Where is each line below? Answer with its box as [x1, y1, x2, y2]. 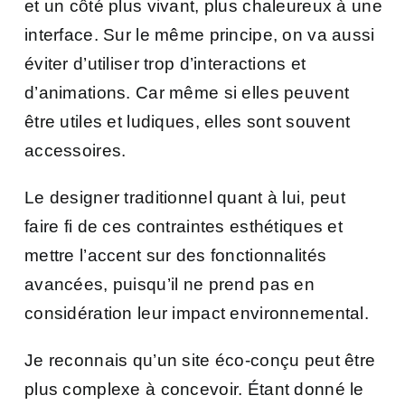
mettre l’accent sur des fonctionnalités [24, 245, 327, 265]
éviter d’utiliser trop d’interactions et [24, 53, 306, 73]
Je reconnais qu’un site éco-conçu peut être [24, 350, 376, 370]
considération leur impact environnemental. [24, 303, 369, 323]
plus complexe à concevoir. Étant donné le [24, 379, 364, 399]
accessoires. [24, 140, 127, 160]
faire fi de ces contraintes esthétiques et [24, 216, 343, 236]
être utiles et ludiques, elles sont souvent [24, 111, 351, 131]
